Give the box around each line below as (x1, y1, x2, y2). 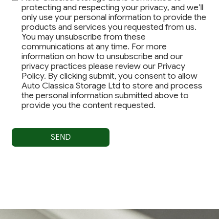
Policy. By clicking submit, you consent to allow (22, 70, 197, 82)
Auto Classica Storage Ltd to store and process (22, 80, 202, 91)
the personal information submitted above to (22, 90, 189, 101)
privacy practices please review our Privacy (22, 61, 185, 72)
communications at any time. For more (22, 41, 167, 52)
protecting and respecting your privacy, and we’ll (22, 2, 203, 13)
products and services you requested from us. (22, 22, 197, 33)
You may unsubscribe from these (22, 31, 146, 43)
